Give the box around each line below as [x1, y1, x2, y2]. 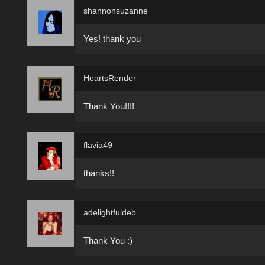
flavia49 [83, 140, 112, 150]
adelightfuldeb [83, 207, 136, 217]
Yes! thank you [83, 34, 141, 44]
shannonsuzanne [83, 6, 148, 16]
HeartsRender [83, 73, 136, 83]
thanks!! [83, 168, 114, 179]
